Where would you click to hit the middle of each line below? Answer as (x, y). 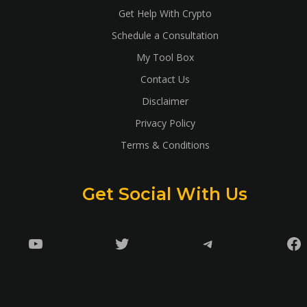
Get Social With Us (165, 194)
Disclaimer (165, 101)
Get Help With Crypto (165, 13)
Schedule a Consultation (165, 35)
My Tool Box (165, 57)
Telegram (235, 243)
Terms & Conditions (165, 145)
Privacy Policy (165, 123)
